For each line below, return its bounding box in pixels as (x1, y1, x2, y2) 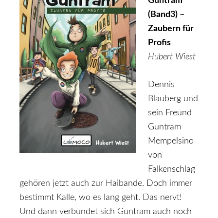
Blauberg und (148, 94, 198, 103)
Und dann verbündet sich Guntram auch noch (19, 207, 192, 216)
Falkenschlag (148, 165, 195, 174)
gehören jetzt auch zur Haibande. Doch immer (19, 179, 192, 188)
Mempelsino (148, 137, 194, 145)
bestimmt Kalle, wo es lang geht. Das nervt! (19, 193, 182, 202)
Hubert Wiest (148, 53, 196, 61)
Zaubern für (148, 24, 194, 33)
